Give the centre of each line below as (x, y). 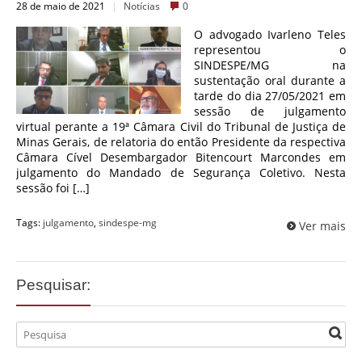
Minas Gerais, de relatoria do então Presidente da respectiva (181, 141)
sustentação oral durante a (270, 80)
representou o (270, 49)
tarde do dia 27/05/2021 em (270, 95)
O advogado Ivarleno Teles (270, 34)
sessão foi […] (53, 187)
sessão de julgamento (270, 111)
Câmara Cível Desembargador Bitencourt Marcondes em (181, 157)
